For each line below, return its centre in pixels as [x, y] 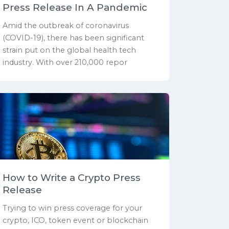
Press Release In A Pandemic [75, 8]
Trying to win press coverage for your [72, 208]
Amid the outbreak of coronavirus [66, 26]
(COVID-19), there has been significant [73, 38]
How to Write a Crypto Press [72, 178]
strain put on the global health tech [69, 50]
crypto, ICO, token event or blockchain [75, 221]
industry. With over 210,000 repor [65, 63]
